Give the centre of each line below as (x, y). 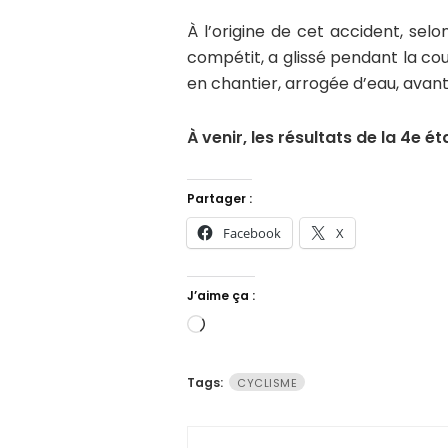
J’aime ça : (221, 296)
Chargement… (259, 327)
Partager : (219, 199)
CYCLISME (267, 383)
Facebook (252, 233)
